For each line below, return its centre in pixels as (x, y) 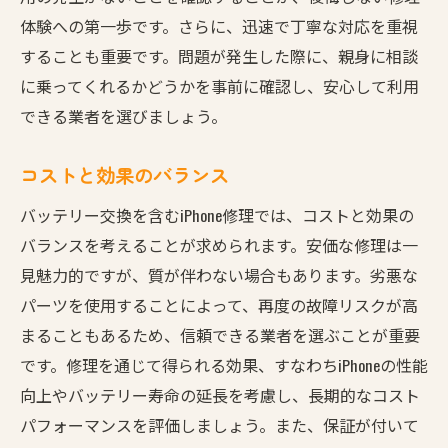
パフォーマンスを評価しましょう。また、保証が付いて (219, 424)
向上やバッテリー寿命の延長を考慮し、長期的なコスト (220, 394)
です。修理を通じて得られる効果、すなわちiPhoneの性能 (224, 364)
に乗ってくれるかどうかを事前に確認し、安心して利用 (219, 85)
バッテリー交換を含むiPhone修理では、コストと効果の (217, 214)
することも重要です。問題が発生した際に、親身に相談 (219, 55)
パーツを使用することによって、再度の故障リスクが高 (219, 304)
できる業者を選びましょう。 (123, 115)
